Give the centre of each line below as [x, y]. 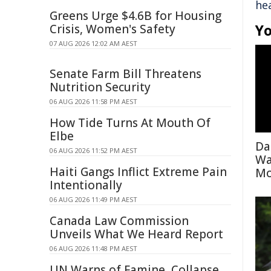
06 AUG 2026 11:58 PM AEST [93, 101]
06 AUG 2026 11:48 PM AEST [93, 248]
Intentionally [86, 185]
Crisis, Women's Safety [113, 29]
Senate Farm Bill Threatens [126, 74]
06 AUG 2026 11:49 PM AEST [93, 199]
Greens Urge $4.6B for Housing [135, 16]
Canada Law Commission [119, 221]
